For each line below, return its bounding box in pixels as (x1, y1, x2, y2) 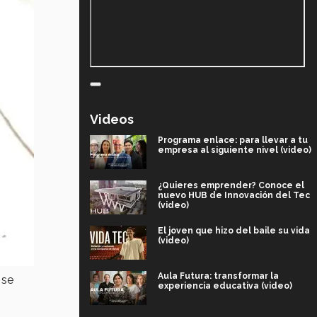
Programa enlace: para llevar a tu (158, 134, 308, 145)
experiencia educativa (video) (158, 280, 292, 291)
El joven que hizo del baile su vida (158, 225, 310, 236)
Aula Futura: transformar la (158, 270, 279, 281)
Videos (90, 111, 134, 127)
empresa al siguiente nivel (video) (158, 144, 311, 155)
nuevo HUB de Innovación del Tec (158, 190, 310, 200)
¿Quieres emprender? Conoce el (158, 180, 304, 190)
